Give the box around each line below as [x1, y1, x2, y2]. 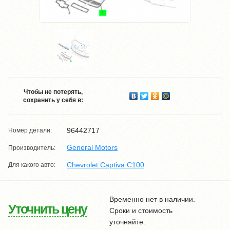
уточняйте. [109, 217, 146, 226]
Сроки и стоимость [109, 206, 173, 215]
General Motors [67, 143, 118, 152]
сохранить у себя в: [23, 97, 83, 104]
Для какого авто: [8, 161, 55, 168]
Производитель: [8, 144, 55, 151]
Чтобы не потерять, [23, 88, 83, 95]
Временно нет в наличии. [109, 195, 196, 203]
